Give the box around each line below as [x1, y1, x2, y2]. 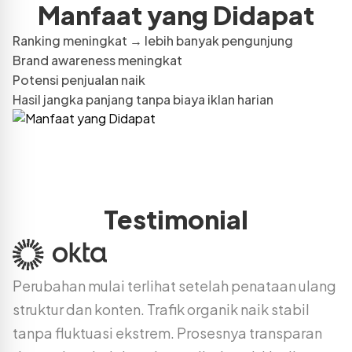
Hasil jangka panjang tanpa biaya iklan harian [13, 90, 273, 108]
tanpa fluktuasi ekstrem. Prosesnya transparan [13, 323, 322, 342]
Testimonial [104, 203, 248, 235]
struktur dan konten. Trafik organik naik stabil [13, 299, 310, 318]
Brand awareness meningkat [13, 51, 182, 68]
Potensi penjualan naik [13, 71, 145, 88]
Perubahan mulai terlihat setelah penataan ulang [13, 276, 336, 295]
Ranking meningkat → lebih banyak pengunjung [13, 31, 293, 49]
